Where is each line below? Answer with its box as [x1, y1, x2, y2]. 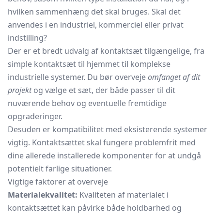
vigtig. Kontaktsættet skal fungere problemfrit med [8, 137, 196, 148]
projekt [8, 85, 31, 95]
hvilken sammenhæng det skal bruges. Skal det [8, 6, 181, 17]
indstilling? [8, 32, 47, 43]
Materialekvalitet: [8, 189, 77, 200]
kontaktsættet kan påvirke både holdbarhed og [8, 202, 182, 213]
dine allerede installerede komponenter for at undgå [8, 150, 201, 161]
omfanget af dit [148, 72, 200, 82]
